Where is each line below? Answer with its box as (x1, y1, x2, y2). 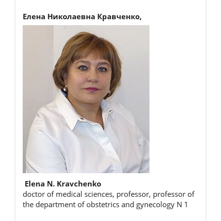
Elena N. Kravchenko (25, 178, 101, 188)
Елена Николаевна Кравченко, (23, 11, 142, 21)
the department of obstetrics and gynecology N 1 (23, 199, 188, 209)
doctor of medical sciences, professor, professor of (23, 188, 194, 199)
